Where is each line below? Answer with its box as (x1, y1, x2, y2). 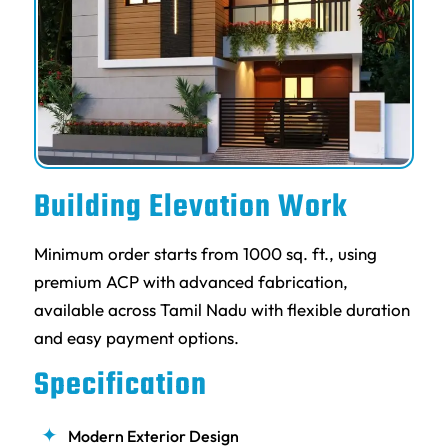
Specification (33, 360, 207, 410)
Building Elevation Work (33, 182, 348, 232)
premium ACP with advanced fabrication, (33, 271, 348, 293)
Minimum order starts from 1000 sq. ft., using (33, 243, 377, 265)
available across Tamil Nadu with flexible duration (33, 299, 410, 321)
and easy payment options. (33, 327, 239, 349)
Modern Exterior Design (67, 425, 239, 446)
